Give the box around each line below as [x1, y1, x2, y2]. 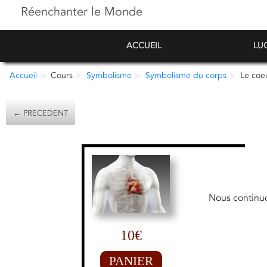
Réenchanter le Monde [21, 4, 142, 20]
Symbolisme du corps [145, 70, 226, 81]
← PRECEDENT [13, 108, 68, 119]
